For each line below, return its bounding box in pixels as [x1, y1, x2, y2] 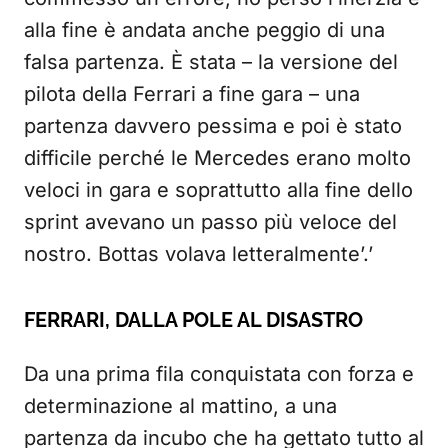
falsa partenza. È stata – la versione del [24, 50, 398, 74]
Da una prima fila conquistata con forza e [24, 362, 414, 386]
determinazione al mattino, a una [24, 394, 337, 418]
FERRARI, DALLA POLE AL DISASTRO [24, 308, 363, 332]
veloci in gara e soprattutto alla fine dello [24, 178, 413, 202]
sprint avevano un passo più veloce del [24, 210, 397, 234]
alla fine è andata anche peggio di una [24, 18, 385, 42]
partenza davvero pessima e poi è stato [24, 114, 402, 138]
